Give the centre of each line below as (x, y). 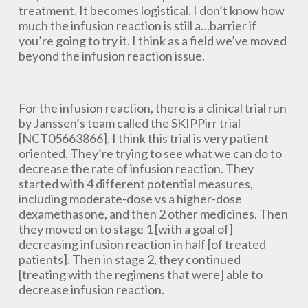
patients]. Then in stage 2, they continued (129, 259)
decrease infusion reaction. (91, 289)
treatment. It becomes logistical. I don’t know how (151, 10)
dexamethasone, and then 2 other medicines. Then (153, 214)
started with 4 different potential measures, (135, 184)
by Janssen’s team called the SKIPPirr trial (129, 123)
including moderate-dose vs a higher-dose (130, 199)
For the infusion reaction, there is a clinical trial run (152, 108)
